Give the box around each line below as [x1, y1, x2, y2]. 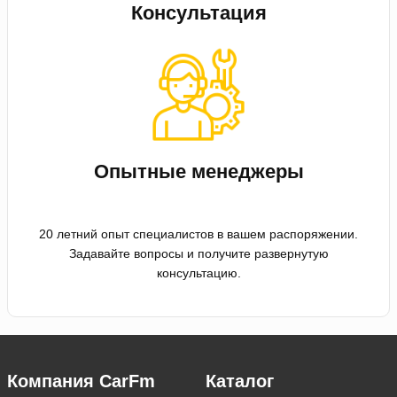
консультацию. [156, 265, 241, 280]
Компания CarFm [7, 370, 155, 391]
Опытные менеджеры [93, 160, 304, 183]
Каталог [206, 370, 274, 391]
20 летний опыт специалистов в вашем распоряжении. [39, 226, 358, 241]
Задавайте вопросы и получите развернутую [68, 245, 329, 261]
